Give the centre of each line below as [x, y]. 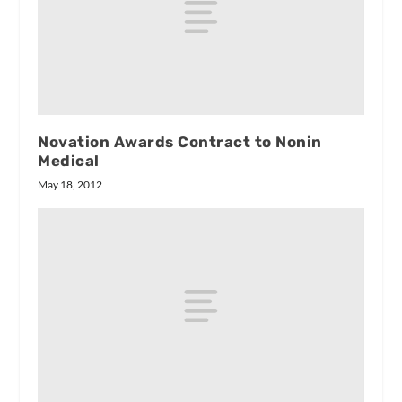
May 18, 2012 [70, 184]
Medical [69, 160]
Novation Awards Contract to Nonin [180, 141]
